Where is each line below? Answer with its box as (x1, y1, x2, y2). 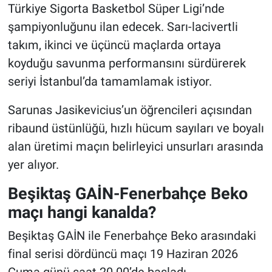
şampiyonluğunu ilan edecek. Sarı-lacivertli (7, 19, 238, 34)
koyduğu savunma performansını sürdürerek (7, 55, 246, 70)
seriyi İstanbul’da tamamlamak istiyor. (7, 73, 212, 89)
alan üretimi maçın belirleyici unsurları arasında (7, 138, 263, 154)
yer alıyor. (7, 157, 59, 172)
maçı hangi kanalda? (7, 202, 156, 222)
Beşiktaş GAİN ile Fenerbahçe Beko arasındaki (7, 228, 256, 243)
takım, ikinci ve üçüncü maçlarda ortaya (7, 37, 221, 52)
